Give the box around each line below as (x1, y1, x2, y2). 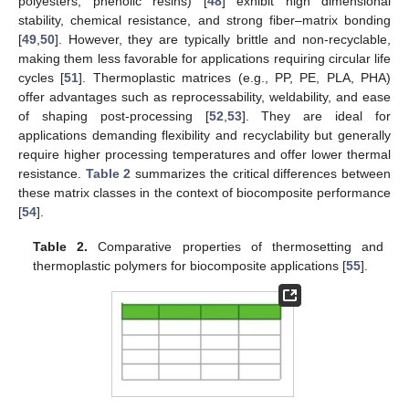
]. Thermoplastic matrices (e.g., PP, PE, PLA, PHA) (79, 70, 391, 86)
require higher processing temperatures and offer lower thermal (18, 147, 391, 163)
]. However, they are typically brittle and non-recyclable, (55, 32, 391, 47)
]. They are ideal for (241, 109, 392, 124)
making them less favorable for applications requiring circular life (18, 51, 391, 67)
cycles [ (18, 70, 65, 86)
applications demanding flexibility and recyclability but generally (18, 128, 391, 143)
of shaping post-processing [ (18, 109, 209, 124)
